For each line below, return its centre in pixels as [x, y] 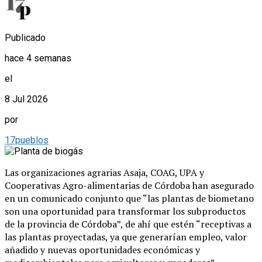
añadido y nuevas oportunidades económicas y [102, 249]
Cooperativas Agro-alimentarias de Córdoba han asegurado [129, 185]
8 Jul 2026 [26, 99]
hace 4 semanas [38, 58]
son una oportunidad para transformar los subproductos [125, 211]
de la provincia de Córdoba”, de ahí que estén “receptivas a [128, 224]
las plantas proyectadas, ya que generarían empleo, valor [126, 237]
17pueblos [27, 140]
